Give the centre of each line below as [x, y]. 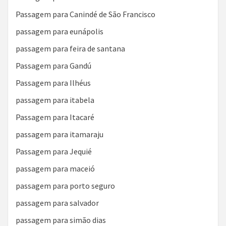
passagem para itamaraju [60, 134]
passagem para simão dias [61, 220]
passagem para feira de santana [70, 48]
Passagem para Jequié [54, 151]
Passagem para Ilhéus [53, 83]
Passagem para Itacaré [55, 117]
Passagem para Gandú [53, 66]
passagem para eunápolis [60, 31]
